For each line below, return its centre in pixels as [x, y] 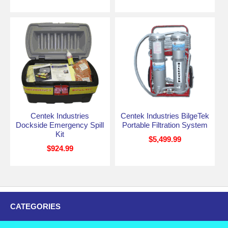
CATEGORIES [35, 206]
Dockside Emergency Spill [60, 125]
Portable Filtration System [165, 125]
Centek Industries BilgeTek [165, 116]
